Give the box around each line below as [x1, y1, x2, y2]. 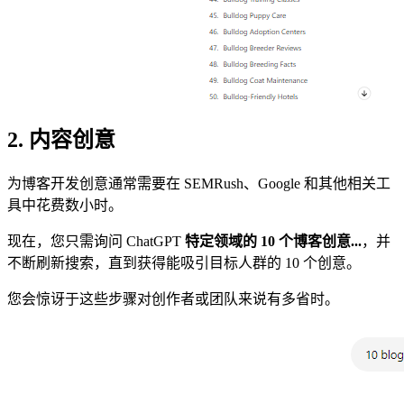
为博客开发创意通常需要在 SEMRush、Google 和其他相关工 [7, 176, 390, 192]
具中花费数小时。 [7, 197, 123, 214]
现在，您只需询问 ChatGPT [7, 234, 185, 250]
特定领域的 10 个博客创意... [185, 234, 362, 250]
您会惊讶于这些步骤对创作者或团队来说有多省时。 [7, 291, 339, 308]
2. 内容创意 [7, 128, 115, 152]
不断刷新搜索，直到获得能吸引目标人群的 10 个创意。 [7, 255, 361, 271]
